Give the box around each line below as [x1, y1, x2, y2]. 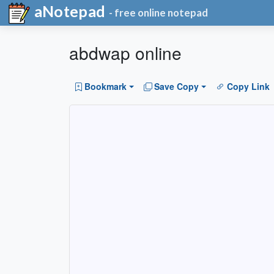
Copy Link [226, 80, 270, 93]
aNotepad [31, 2, 106, 20]
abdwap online [68, 40, 182, 65]
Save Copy [154, 80, 199, 93]
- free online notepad [109, 6, 209, 20]
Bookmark [84, 80, 127, 93]
